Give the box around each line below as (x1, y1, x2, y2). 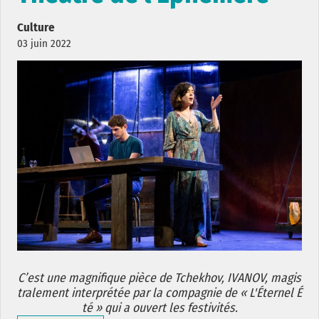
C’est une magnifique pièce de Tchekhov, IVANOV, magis (18, 270, 301, 286)
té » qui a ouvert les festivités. (81, 300, 238, 315)
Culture (17, 20, 55, 36)
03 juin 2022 (17, 37, 71, 51)
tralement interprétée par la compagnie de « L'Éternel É (17, 285, 302, 300)
